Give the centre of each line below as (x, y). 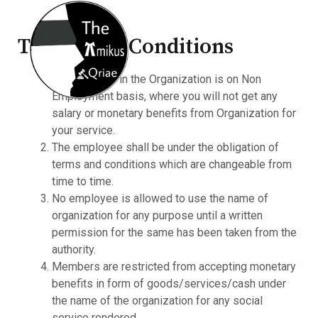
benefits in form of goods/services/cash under (169, 284)
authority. (73, 250)
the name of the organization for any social (157, 301)
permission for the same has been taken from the (174, 232)
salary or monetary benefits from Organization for (174, 113)
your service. (83, 130)
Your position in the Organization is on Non (156, 79)
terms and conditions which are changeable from (171, 164)
